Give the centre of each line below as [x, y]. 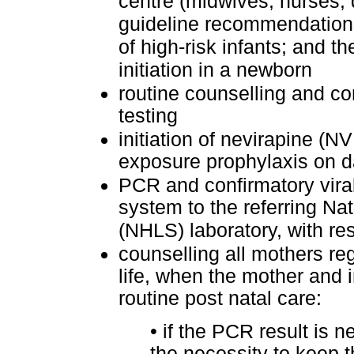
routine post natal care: [220, 299]
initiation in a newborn [215, 71]
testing [148, 117]
